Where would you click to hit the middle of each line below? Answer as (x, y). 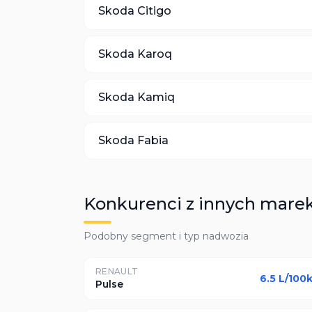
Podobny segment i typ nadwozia (166, 236)
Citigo (154, 11)
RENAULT (117, 271)
